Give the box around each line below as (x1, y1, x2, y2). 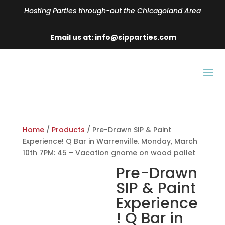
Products (51, 125, 85, 135)
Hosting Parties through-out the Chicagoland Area (24, 6, 201, 16)
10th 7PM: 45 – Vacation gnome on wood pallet (22, 148, 195, 158)
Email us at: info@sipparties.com (49, 32, 176, 42)
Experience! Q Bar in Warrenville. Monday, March (22, 136, 197, 146)
